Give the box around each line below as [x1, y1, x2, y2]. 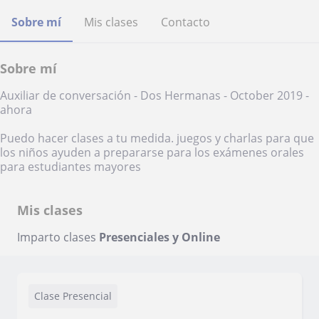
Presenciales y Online [99, 229, 220, 245]
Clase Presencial [34, 289, 112, 303]
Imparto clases [17, 229, 99, 245]
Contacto [161, 14, 210, 30]
